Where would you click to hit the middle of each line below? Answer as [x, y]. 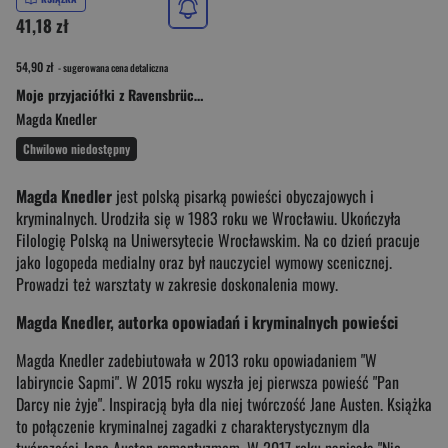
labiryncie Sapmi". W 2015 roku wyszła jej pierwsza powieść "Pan [207, 381]
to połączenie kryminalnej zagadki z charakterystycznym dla [193, 425]
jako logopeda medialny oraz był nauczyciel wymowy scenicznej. [204, 261]
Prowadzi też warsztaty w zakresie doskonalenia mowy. [177, 283]
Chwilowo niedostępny [76, 148]
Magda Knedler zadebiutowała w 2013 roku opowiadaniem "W [196, 359]
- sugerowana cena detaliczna [112, 67]
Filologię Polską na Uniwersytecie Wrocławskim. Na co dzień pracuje [218, 239]
